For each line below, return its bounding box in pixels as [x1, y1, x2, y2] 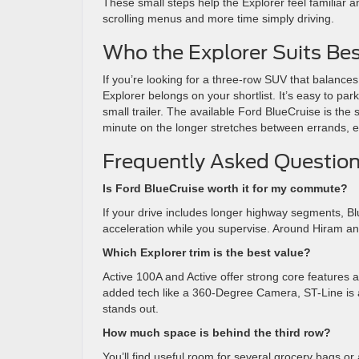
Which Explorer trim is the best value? [103, 246, 311, 259]
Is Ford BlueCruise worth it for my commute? [103, 182, 348, 195]
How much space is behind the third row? [103, 326, 331, 339]
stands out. [103, 302, 159, 315]
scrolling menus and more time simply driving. [103, 12, 334, 25]
